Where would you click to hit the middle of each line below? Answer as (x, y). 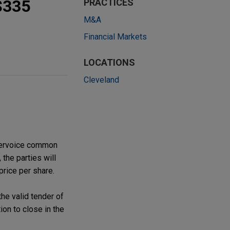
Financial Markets (115, 37)
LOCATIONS (109, 63)
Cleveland (101, 80)
